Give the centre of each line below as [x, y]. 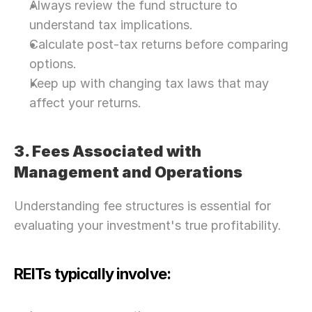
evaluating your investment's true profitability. [148, 225]
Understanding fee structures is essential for [142, 206]
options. [53, 64]
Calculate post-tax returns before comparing [159, 44]
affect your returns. [85, 103]
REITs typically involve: [92, 274]
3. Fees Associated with [108, 151]
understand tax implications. [111, 25]
